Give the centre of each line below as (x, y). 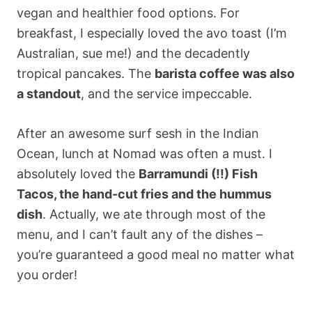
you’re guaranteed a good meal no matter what (156, 254)
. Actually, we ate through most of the (154, 214)
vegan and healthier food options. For (128, 13)
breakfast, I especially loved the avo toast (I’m (152, 33)
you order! (47, 274)
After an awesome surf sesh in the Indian (138, 133)
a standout (49, 93)
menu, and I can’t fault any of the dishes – (140, 234)
